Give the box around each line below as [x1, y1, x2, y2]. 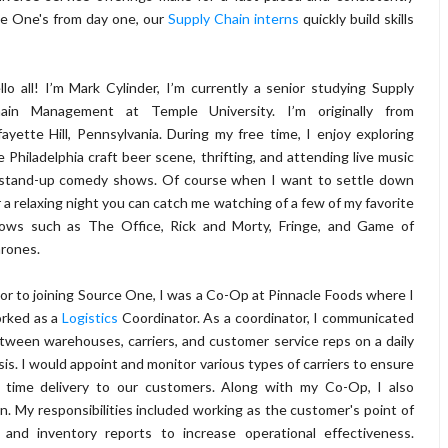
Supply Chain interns [168, 9, 299, 27]
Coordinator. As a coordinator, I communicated [121, 308, 415, 326]
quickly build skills [299, 9, 414, 27]
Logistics [62, 308, 122, 326]
